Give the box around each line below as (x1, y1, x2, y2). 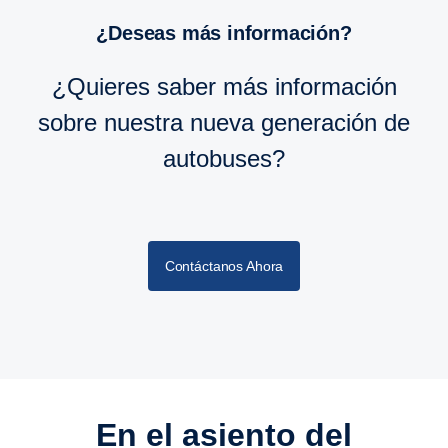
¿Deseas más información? (122, 21, 352, 44)
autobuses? (163, 144, 285, 172)
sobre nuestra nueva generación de (38, 108, 410, 136)
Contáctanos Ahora (164, 257, 284, 274)
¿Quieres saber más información (51, 72, 397, 100)
